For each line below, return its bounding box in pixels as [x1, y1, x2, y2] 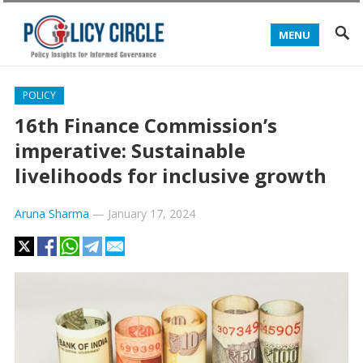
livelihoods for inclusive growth [14, 162, 327, 189]
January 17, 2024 [107, 206, 195, 221]
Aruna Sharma [14, 206, 89, 221]
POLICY [22, 88, 56, 102]
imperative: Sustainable [14, 137, 246, 164]
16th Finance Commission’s [14, 112, 277, 139]
